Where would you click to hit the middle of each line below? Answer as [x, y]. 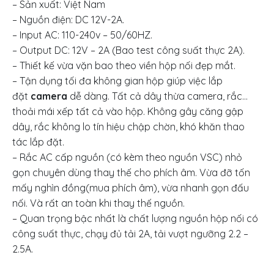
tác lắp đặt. [38, 142]
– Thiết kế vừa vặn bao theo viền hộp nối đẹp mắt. [124, 65]
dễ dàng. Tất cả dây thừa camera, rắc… [157, 96]
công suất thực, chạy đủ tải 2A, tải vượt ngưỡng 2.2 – [130, 234]
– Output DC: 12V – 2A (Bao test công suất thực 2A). [128, 50]
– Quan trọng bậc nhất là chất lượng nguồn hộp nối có [135, 218]
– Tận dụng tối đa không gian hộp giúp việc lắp [117, 81]
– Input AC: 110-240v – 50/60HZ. [82, 35]
